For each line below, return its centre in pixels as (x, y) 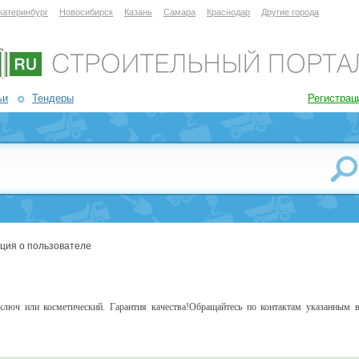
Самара (179, 12)
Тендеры (53, 98)
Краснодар (228, 12)
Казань (138, 12)
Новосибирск (86, 12)
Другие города (290, 12)
